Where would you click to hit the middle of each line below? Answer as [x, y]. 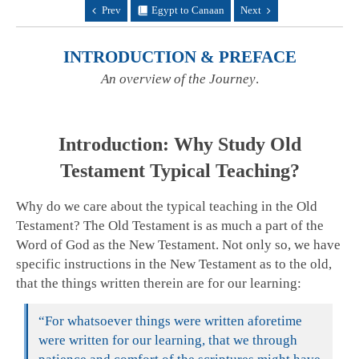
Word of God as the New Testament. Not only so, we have [178, 245]
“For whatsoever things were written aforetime [170, 321]
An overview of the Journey [178, 79]
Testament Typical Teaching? [179, 171]
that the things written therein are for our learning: [159, 284]
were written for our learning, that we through [168, 341]
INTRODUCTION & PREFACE [179, 57]
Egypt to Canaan [188, 10]
